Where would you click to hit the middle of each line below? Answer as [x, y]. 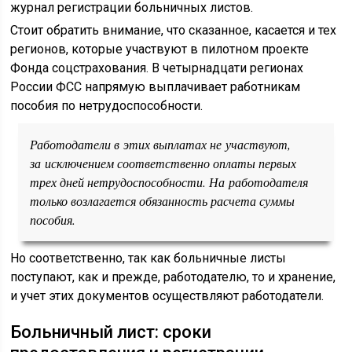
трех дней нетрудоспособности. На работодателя [169, 182]
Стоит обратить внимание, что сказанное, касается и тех [174, 30]
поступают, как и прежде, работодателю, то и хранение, [173, 277]
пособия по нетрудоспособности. [107, 106]
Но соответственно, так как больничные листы [148, 258]
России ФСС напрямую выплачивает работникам [156, 87]
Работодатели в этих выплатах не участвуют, [161, 144]
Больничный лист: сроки [111, 332]
